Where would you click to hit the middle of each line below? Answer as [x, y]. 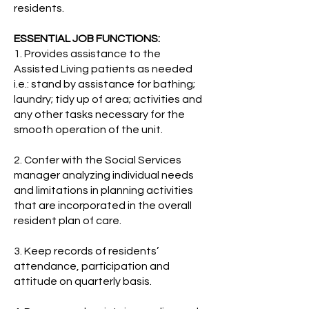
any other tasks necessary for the [99, 114]
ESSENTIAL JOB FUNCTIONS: [87, 39]
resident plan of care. [68, 221]
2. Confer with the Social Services [98, 160]
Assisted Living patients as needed [103, 69]
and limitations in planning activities [103, 190]
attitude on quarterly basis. [83, 281]
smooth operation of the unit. [88, 130]
